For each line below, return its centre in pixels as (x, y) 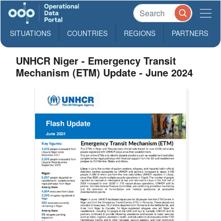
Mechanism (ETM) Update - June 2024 (105, 72)
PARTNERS (190, 33)
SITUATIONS (30, 33)
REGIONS (140, 33)
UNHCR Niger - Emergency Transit (96, 60)
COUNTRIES (87, 33)
